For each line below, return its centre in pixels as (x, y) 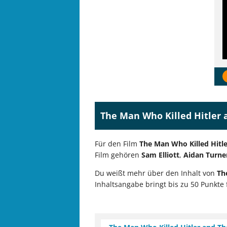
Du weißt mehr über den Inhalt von (156, 173)
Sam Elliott (160, 155)
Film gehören (118, 155)
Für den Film (117, 144)
